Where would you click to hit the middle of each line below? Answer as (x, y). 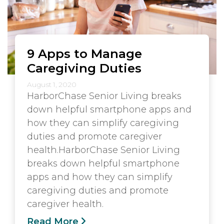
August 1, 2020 (52, 84)
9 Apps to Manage (84, 53)
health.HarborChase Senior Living (103, 150)
